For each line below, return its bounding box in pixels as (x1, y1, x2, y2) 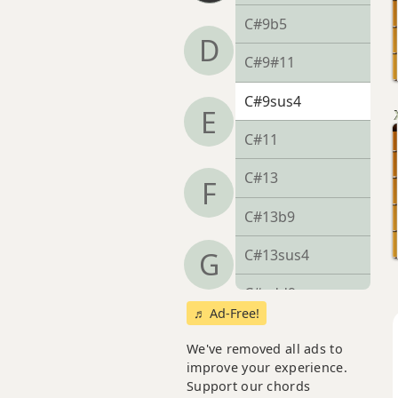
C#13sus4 (244, 245, 309, 266)
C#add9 (244, 283, 296, 304)
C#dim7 (244, 361, 296, 381)
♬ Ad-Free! (194, 304, 259, 322)
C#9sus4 (244, 91, 301, 111)
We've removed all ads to (187, 339, 343, 357)
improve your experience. (187, 358, 347, 376)
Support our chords (187, 377, 311, 394)
